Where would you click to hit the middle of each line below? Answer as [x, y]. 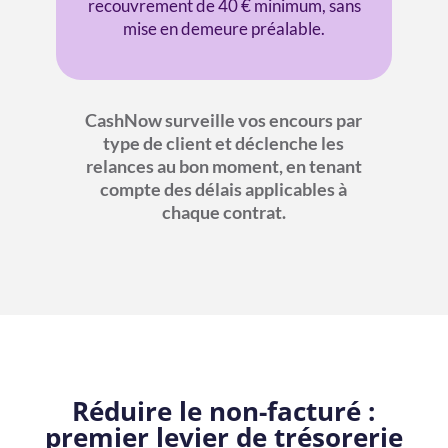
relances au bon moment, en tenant [223, 165]
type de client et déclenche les [224, 142]
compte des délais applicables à [224, 188]
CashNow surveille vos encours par [224, 119]
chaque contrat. [223, 211]
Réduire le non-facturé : [224, 410]
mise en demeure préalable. [224, 28]
